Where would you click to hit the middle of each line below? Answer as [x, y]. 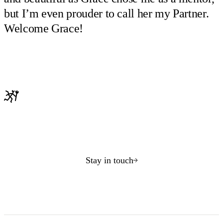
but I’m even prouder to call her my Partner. [107, 14]
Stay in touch [109, 160]
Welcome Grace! [44, 29]
